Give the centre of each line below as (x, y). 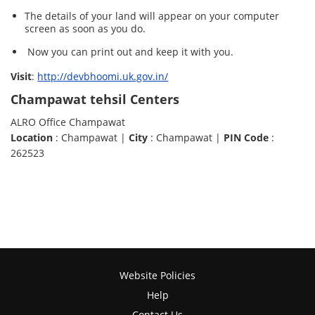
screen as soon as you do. (85, 29)
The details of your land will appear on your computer (152, 16)
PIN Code (246, 138)
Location (32, 138)
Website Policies (157, 275)
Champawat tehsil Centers (95, 99)
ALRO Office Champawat (68, 122)
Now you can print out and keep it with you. (129, 52)
